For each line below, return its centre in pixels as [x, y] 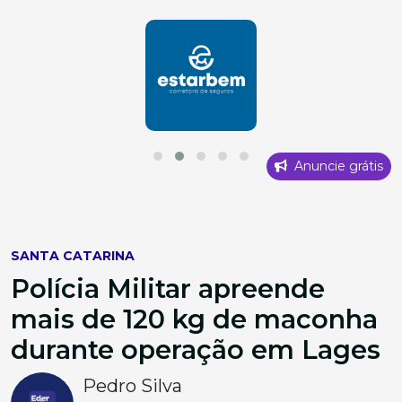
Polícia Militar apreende [168, 289]
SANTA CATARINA [73, 256]
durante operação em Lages [196, 350]
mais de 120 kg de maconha [194, 319]
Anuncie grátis [337, 166]
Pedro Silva [132, 386]
